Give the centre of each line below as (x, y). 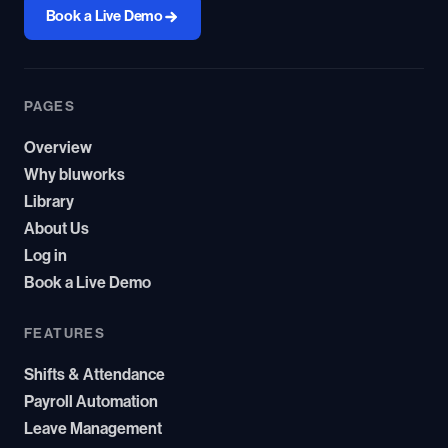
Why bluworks (74, 175)
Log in (45, 256)
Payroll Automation (91, 402)
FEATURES (65, 334)
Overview (58, 148)
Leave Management (93, 429)
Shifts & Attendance (94, 375)
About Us (56, 229)
